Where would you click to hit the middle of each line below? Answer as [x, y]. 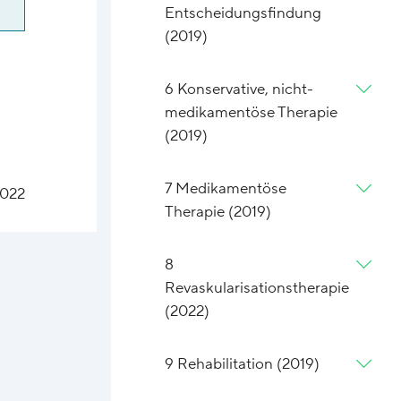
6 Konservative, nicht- [239, 90]
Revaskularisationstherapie [257, 288]
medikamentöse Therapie [252, 113]
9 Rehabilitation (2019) [243, 364]
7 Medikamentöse [226, 189]
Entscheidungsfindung [243, 13]
